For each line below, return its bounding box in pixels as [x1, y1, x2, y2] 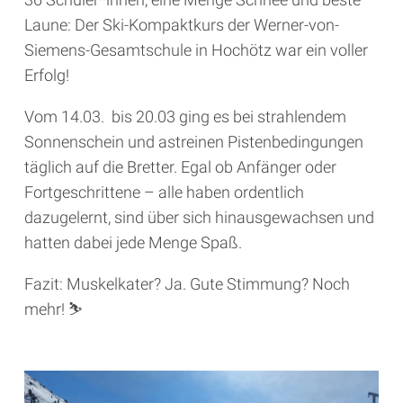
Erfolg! [24, 66, 69, 85]
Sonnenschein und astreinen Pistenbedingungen [24, 132, 363, 152]
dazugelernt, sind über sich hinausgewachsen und [24, 208, 374, 228]
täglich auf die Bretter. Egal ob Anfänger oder [24, 157, 336, 177]
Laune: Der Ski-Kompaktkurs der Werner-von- [24, 15, 339, 35]
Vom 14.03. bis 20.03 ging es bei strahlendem [24, 107, 346, 127]
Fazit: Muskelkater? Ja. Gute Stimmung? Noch [24, 274, 350, 294]
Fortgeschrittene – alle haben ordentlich [24, 183, 304, 202]
